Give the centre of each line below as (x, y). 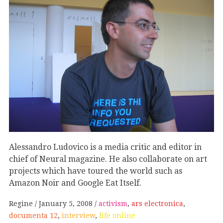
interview (78, 215)
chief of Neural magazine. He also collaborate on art (108, 159)
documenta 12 (33, 215)
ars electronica (157, 203)
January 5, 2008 (66, 203)
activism (113, 203)
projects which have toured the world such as (96, 171)
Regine (22, 203)
